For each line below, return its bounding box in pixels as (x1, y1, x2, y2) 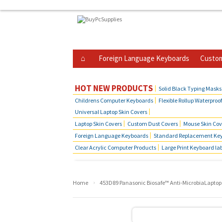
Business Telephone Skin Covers (78, 68, 179, 78)
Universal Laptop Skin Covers (75, 108, 147, 115)
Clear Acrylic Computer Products (75, 144, 156, 151)
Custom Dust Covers (127, 120, 178, 127)
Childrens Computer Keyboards (75, 97, 153, 104)
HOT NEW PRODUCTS (75, 83, 153, 94)
